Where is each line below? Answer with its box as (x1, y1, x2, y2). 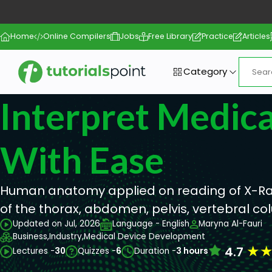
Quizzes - (78, 245, 117, 257)
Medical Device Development (84, 231, 205, 243)
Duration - (134, 245, 176, 257)
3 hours (175, 245, 208, 257)
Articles (242, 31, 271, 42)
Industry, (49, 231, 84, 243)
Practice (202, 31, 234, 42)
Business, (13, 231, 49, 243)
